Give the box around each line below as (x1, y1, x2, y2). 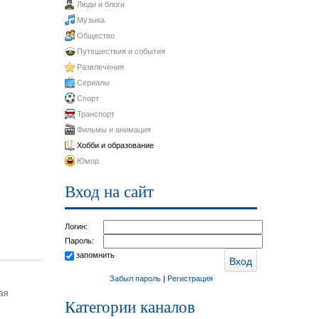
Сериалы (77, 78, 110, 87)
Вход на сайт (65, 183, 154, 201)
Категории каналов (65, 298, 195, 316)
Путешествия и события (77, 47, 165, 56)
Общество (77, 31, 115, 40)
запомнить (76, 251, 115, 259)
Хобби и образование (77, 141, 154, 150)
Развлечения (77, 63, 124, 71)
